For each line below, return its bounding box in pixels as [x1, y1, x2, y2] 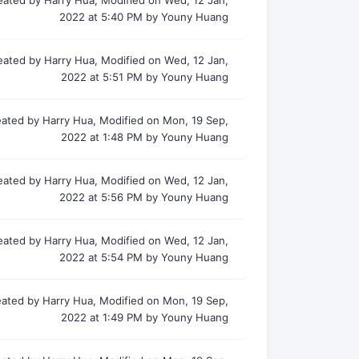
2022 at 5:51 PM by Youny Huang [60, 71, 228, 83]
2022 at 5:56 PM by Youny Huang [58, 191, 228, 204]
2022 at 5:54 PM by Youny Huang [58, 251, 228, 264]
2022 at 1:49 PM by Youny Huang [60, 311, 228, 324]
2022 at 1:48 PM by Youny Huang [60, 131, 228, 143]
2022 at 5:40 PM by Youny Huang [58, 10, 228, 23]
